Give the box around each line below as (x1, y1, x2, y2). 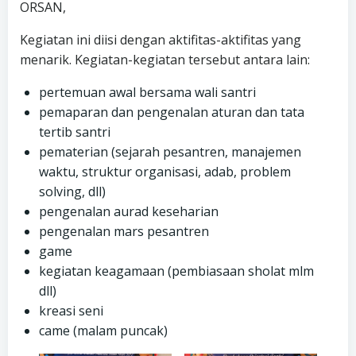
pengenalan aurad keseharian (39, 203, 219, 221)
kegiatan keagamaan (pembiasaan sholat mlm (39, 262, 314, 281)
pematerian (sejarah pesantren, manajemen (39, 143, 301, 161)
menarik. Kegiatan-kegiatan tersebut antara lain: (20, 51, 310, 69)
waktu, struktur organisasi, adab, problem (39, 163, 291, 181)
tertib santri (39, 123, 110, 141)
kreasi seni (39, 302, 103, 320)
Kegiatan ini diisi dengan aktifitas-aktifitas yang (20, 31, 301, 49)
